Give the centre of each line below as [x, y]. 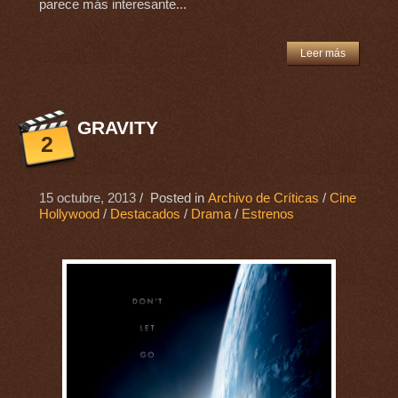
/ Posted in [171, 199]
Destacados [145, 215]
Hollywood [69, 215]
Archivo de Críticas [263, 199]
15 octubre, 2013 [87, 199]
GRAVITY [117, 128]
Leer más [323, 54]
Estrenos [267, 215]
